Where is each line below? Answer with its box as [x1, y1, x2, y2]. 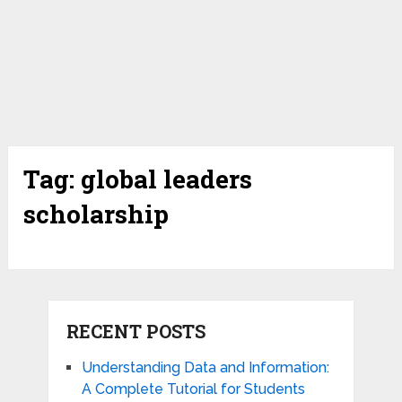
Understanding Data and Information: [81, 359, 329, 377]
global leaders [81, 162, 253, 197]
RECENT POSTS [66, 319, 205, 344]
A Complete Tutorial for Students [81, 380, 305, 398]
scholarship [23, 197, 170, 232]
